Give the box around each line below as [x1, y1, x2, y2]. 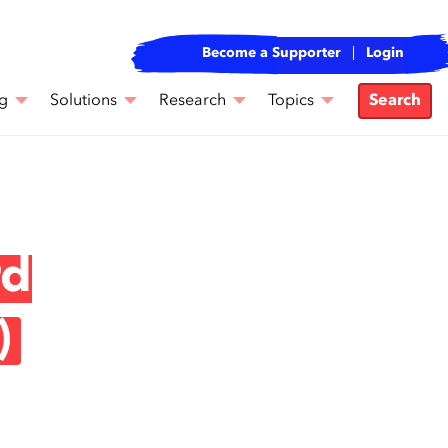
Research [159, 93, 226, 109]
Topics [268, 93, 314, 109]
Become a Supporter [202, 46, 341, 60]
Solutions [50, 93, 117, 109]
